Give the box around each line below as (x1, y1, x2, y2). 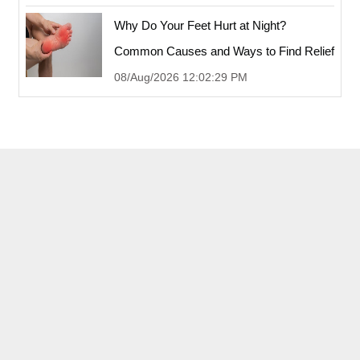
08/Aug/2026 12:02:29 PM (114, 70, 247, 84)
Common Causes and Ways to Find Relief (114, 43, 334, 58)
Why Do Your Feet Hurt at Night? (114, 18, 286, 32)
